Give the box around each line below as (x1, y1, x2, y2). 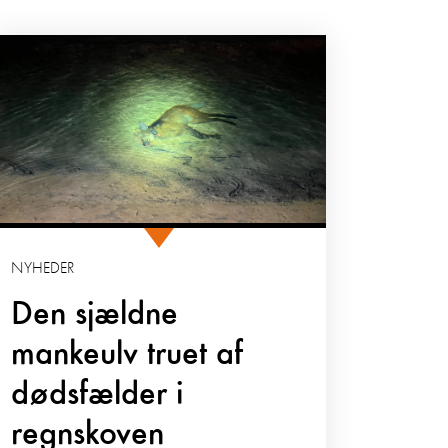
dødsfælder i (11, 378, 184, 413)
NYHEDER (11, 261, 75, 278)
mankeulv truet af (11, 338, 244, 373)
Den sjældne (11, 298, 179, 333)
